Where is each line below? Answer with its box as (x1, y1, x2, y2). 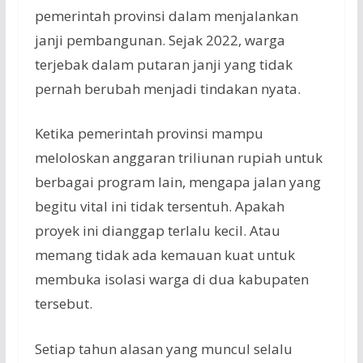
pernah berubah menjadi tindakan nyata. (34, 79, 301, 98)
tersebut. (34, 294, 92, 314)
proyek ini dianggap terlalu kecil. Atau (34, 221, 280, 241)
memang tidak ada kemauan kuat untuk (34, 246, 295, 265)
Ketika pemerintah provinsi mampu (34, 124, 263, 143)
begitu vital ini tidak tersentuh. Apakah (34, 197, 284, 216)
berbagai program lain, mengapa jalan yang (34, 173, 321, 192)
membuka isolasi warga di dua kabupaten (34, 270, 309, 289)
